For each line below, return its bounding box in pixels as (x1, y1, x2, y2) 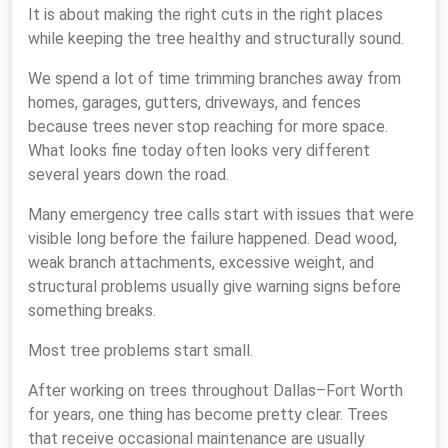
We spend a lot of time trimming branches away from (28, 69, 401, 88)
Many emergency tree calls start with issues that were (28, 205, 414, 224)
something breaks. (28, 301, 156, 320)
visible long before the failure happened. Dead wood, (28, 229, 397, 248)
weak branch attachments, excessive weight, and (28, 253, 374, 272)
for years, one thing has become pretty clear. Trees (28, 405, 388, 424)
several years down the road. (28, 165, 229, 184)
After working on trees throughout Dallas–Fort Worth (28, 381, 403, 400)
